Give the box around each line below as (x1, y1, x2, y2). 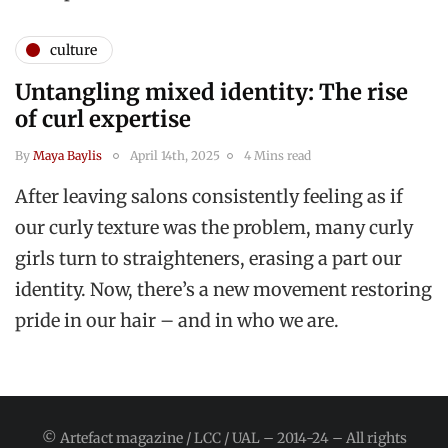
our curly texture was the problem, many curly (15, 216, 413, 240)
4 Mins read (244, 148, 311, 164)
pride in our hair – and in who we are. (15, 309, 339, 333)
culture (50, 40, 97, 59)
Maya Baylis (33, 148, 102, 164)
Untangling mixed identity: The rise (15, 78, 408, 107)
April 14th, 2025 (130, 148, 220, 164)
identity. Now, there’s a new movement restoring (15, 278, 432, 302)
